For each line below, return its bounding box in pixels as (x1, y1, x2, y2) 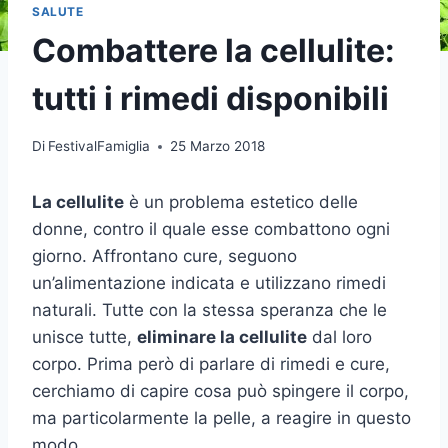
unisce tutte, (32, 327, 137, 348)
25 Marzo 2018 (170, 138, 266, 155)
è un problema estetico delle (124, 192, 358, 213)
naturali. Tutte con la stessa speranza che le (32, 300, 387, 321)
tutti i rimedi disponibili (32, 78, 389, 118)
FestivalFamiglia (48, 138, 151, 155)
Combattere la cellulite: (32, 30, 395, 70)
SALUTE (32, 3, 84, 19)
